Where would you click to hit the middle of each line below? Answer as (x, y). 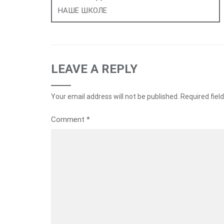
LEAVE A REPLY (94, 69)
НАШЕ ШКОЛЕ (82, 10)
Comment (69, 119)
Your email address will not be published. (115, 96)
